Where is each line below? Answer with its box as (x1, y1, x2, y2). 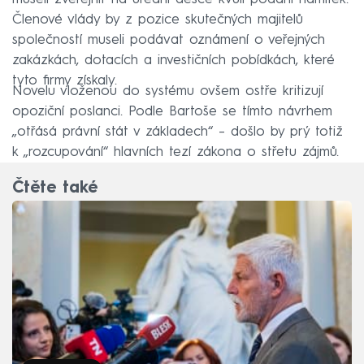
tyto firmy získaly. (12, 73, 117, 88)
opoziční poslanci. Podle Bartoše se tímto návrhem (12, 104, 332, 119)
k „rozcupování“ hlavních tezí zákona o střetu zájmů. (12, 145, 339, 159)
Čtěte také (12, 180, 97, 197)
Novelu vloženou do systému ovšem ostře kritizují (12, 84, 323, 98)
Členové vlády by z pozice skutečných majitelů (12, 12, 303, 27)
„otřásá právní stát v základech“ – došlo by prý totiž (12, 124, 343, 139)
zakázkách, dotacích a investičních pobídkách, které (12, 53, 335, 67)
